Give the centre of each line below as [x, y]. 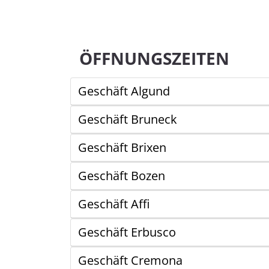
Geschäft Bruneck [128, 119]
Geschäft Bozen [122, 175]
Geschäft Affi [114, 204]
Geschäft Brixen [122, 147]
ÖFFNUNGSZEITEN [154, 58]
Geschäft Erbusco [127, 232]
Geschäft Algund [124, 91]
